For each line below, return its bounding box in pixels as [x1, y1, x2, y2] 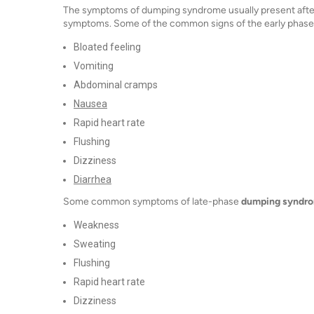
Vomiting [74, 60, 114, 71]
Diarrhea [74, 173, 111, 185]
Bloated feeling [74, 41, 141, 53]
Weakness [74, 219, 119, 231]
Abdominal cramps [74, 78, 158, 90]
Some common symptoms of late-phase [63, 195, 241, 207]
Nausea [74, 97, 107, 109]
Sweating [74, 238, 116, 250]
